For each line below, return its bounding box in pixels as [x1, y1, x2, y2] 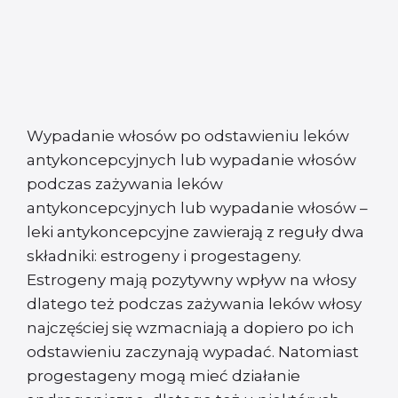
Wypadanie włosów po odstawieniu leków [27, 127, 349, 146]
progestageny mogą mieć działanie [27, 367, 300, 386]
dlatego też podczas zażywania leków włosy [27, 295, 362, 314]
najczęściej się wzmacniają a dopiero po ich [27, 319, 354, 338]
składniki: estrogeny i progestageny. [27, 247, 301, 266]
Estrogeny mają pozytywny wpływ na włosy [27, 271, 356, 290]
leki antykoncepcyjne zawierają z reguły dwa [27, 223, 364, 242]
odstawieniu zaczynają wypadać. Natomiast [27, 343, 359, 362]
